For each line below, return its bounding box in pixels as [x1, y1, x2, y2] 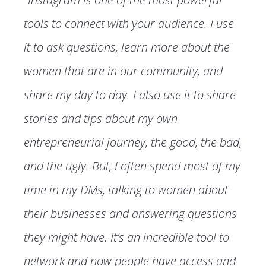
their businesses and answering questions [24, 205, 237, 221]
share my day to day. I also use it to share [24, 86, 236, 103]
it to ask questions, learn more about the [24, 39, 230, 55]
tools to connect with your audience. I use [24, 15, 234, 31]
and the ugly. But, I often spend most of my [24, 157, 240, 174]
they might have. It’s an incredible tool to [24, 229, 229, 245]
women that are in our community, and [24, 62, 223, 79]
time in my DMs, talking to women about [24, 181, 228, 198]
